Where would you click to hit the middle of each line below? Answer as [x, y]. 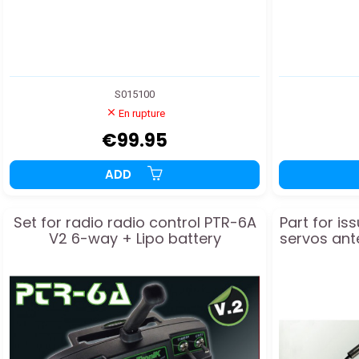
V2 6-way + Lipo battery [135, 239]
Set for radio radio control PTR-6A [135, 223]
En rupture [142, 114]
